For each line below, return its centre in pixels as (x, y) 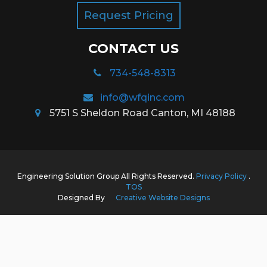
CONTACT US (133, 49)
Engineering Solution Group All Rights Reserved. (106, 176)
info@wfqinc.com (142, 98)
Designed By (82, 198)
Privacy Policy (222, 176)
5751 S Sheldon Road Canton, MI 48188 (142, 113)
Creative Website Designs (162, 198)
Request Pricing (129, 16)
